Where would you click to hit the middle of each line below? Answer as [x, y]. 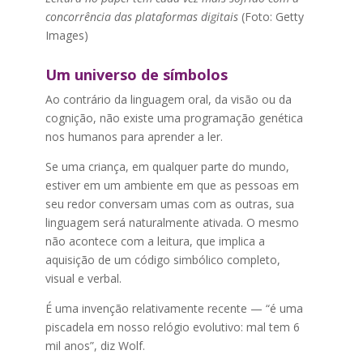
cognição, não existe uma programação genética [174, 118]
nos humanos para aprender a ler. [134, 137]
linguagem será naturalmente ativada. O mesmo [172, 222]
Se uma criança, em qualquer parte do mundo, [167, 167]
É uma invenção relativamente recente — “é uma [174, 308]
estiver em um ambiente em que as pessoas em [172, 185]
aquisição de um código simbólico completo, [162, 260]
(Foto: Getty [271, 17]
